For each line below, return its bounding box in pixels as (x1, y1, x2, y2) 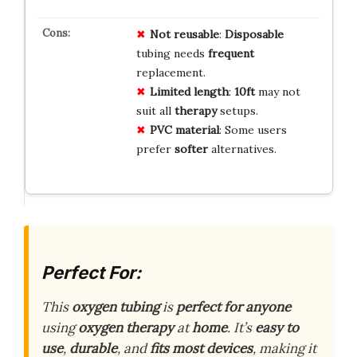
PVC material (149, 122, 219, 137)
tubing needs (135, 45, 208, 61)
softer (174, 141, 208, 156)
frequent (207, 45, 254, 61)
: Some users (218, 122, 287, 137)
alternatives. (207, 141, 277, 156)
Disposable (224, 26, 284, 41)
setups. (216, 103, 258, 118)
